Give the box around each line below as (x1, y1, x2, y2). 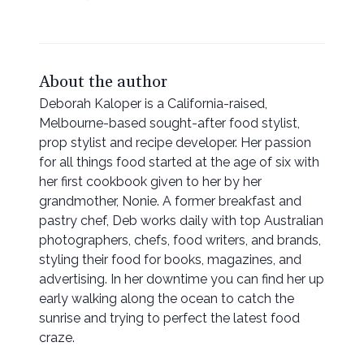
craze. (39, 330, 75, 346)
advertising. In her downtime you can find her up (39, 271, 324, 288)
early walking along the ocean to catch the (39, 291, 294, 307)
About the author (39, 71, 167, 93)
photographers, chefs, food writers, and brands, (39, 232, 321, 249)
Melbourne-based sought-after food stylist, (39, 115, 300, 132)
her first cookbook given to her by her (39, 174, 262, 190)
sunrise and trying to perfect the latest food (39, 310, 300, 327)
